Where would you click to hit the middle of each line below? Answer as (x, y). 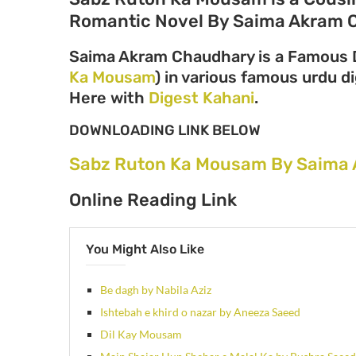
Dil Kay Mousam (141, 334)
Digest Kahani (201, 97)
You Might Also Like (145, 249)
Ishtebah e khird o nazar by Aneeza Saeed (200, 311)
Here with (109, 97)
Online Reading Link (153, 199)
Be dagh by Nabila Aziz (156, 289)
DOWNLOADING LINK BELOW (165, 130)
